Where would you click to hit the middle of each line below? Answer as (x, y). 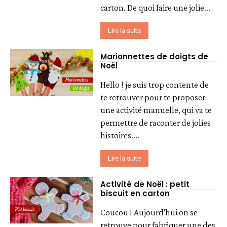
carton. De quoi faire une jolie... (156, 8)
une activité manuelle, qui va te (156, 110)
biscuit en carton (135, 194)
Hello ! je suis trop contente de (155, 85)
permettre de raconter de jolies (156, 123)
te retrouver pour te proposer (153, 98)
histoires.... (120, 136)
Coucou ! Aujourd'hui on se (149, 213)
